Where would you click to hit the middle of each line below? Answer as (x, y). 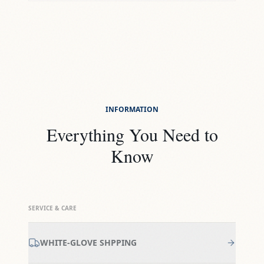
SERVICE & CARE (52, 208)
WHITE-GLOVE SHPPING (88, 243)
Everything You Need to (132, 135)
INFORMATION (132, 110)
